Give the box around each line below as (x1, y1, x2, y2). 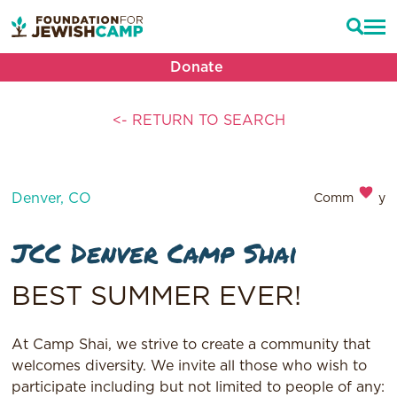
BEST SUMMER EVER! (12, 284, 302, 311)
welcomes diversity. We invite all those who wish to (12, 359, 368, 374)
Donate (170, 60, 223, 74)
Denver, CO (12, 191, 92, 206)
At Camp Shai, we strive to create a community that (12, 338, 371, 353)
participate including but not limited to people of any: (12, 380, 385, 395)
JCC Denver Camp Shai (12, 234, 299, 272)
